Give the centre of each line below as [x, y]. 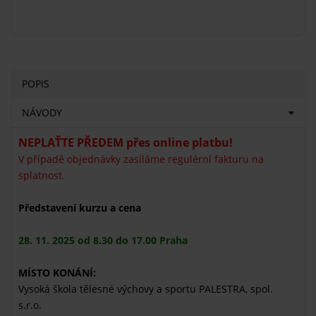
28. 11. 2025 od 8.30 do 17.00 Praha [103, 241]
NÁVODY [42, 113]
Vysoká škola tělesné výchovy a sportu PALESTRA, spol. [146, 289]
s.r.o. [30, 305]
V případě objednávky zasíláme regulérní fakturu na [141, 159]
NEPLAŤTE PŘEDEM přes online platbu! [126, 143]
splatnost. [42, 176]
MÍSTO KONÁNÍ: [59, 273]
